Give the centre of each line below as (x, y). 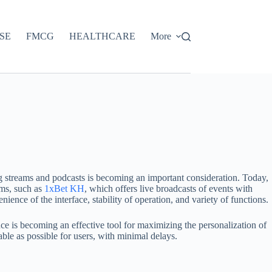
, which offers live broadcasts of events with (168, 189)
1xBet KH (64, 189)
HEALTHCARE (102, 36)
